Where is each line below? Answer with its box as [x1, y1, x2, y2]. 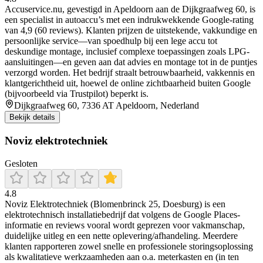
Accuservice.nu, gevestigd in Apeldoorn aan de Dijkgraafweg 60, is [5, 4, 255, 15]
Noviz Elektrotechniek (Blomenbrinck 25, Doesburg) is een [5, 198, 225, 209]
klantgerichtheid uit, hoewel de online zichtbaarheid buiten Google [5, 78, 251, 89]
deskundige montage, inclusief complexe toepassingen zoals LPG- [5, 46, 249, 57]
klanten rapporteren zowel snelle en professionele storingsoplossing [5, 241, 253, 251]
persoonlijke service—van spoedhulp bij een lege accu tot [5, 36, 217, 46]
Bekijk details [9, 113, 55, 122]
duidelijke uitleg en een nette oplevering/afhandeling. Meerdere [5, 230, 238, 241]
